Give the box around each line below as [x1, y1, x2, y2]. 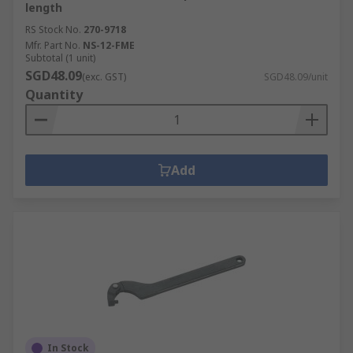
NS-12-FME [83, 39, 135, 52]
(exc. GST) [82, 70, 126, 84]
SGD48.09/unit [264, 70, 328, 84]
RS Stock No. [25, 23, 81, 36]
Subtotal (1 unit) [25, 51, 95, 65]
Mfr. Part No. [25, 39, 80, 52]
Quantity [25, 86, 83, 103]
